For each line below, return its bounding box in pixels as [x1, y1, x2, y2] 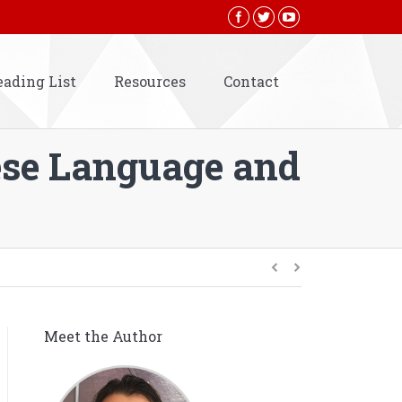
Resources [114, 71, 186, 91]
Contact [223, 71, 279, 91]
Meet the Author [44, 327, 162, 345]
